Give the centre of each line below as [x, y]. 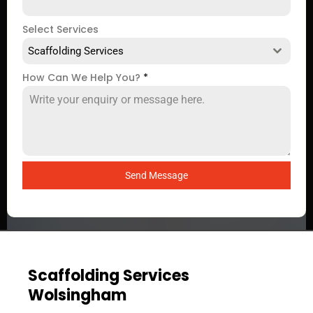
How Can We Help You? [83, 78]
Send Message [156, 175]
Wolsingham [77, 295]
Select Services [60, 29]
